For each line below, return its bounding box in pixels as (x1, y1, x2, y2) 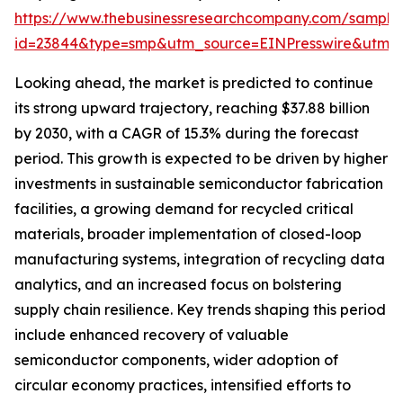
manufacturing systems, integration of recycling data (14, 250, 385, 269)
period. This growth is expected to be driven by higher (14, 149, 388, 168)
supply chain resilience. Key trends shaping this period (14, 300, 386, 319)
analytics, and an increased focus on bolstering (14, 275, 342, 294)
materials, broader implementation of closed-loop (14, 225, 362, 244)
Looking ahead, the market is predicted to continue (14, 74, 373, 93)
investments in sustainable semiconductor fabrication (14, 175, 383, 193)
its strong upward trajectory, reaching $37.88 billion (14, 99, 370, 118)
